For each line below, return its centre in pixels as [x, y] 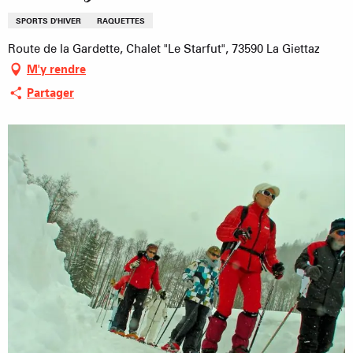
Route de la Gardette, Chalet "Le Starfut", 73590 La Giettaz [164, 48]
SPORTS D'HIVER [48, 20]
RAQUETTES [121, 20]
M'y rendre [56, 69]
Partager [50, 93]
